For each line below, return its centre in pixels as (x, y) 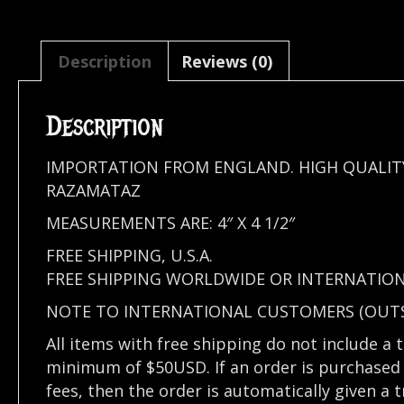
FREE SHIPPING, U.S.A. (129, 255)
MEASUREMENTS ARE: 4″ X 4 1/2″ (170, 222)
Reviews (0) (227, 61)
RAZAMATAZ (93, 190)
